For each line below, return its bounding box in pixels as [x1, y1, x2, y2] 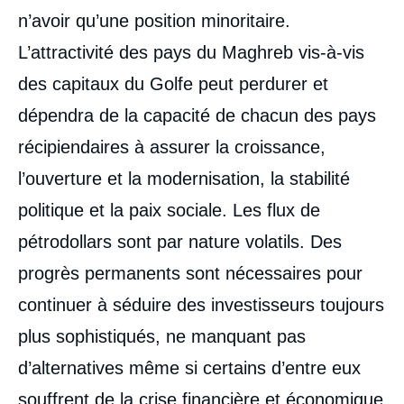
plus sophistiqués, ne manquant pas [18, 326, 306, 346]
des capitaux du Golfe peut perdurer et [18, 74, 328, 94]
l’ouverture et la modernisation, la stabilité [18, 169, 350, 188]
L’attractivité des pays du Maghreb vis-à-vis [18, 42, 364, 62]
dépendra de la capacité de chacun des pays [18, 106, 376, 125]
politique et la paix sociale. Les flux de [18, 200, 320, 220]
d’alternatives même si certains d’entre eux [18, 358, 361, 378]
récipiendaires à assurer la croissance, [18, 137, 326, 157]
